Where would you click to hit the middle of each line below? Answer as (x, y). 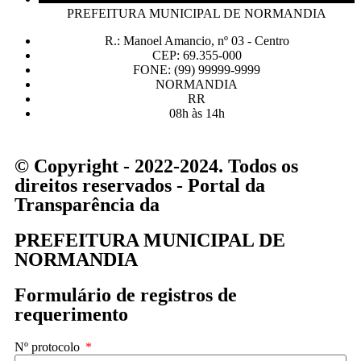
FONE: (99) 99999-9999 (197, 70)
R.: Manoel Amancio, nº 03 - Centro (197, 41)
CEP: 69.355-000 (197, 56)
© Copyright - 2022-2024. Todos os (156, 166)
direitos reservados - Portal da (140, 186)
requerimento (71, 315)
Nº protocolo (49, 347)
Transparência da (87, 205)
